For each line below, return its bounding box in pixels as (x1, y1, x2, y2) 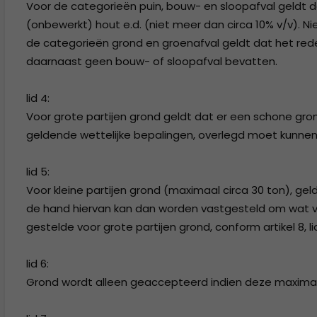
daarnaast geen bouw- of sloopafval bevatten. (26, 54, 277, 69)
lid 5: (26, 164, 50, 179)
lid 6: (26, 256, 49, 271)
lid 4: (26, 91, 50, 105)
